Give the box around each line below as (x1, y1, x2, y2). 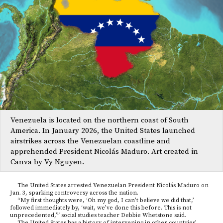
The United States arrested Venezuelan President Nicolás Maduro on (10, 181, 209, 189)
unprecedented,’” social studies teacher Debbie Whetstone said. (10, 211, 186, 219)
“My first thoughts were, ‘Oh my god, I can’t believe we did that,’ (10, 196, 194, 204)
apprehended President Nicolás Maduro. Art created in (10, 146, 198, 156)
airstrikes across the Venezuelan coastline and (10, 136, 170, 146)
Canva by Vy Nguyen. (10, 157, 84, 167)
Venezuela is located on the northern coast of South (10, 115, 189, 125)
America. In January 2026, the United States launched (10, 125, 195, 135)
